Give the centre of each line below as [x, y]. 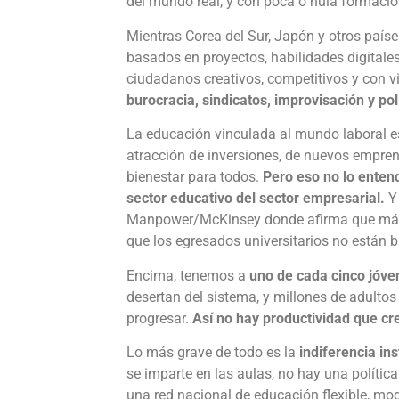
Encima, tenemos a [188, 275]
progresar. [159, 318]
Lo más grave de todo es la [213, 352]
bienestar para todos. [195, 177]
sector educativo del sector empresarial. [257, 199]
